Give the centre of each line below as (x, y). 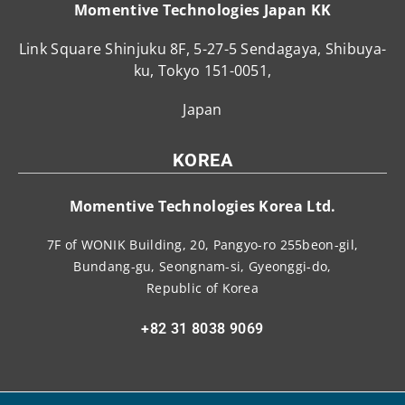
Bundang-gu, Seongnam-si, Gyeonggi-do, (202, 266)
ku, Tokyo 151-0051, (202, 70)
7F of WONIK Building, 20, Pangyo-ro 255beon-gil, (202, 244)
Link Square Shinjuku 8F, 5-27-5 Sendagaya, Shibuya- (202, 48)
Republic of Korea (202, 287)
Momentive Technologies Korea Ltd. (202, 206)
